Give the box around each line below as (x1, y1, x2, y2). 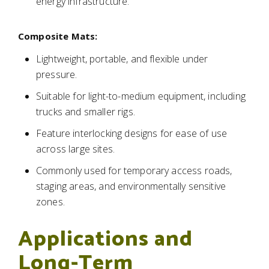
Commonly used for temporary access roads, (36, 164, 232, 177)
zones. (36, 195, 65, 208)
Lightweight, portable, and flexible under (36, 52, 208, 65)
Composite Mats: (18, 30, 98, 42)
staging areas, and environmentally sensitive (36, 180, 226, 193)
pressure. (36, 68, 77, 81)
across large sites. (36, 142, 115, 156)
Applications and (18, 222, 193, 257)
